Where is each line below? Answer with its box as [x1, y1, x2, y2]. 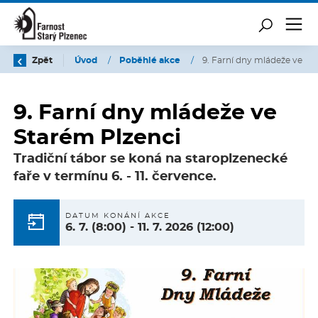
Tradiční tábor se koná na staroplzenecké [13, 153, 287, 166]
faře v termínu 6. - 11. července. [13, 170, 216, 184]
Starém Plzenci [13, 126, 181, 148]
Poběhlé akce [119, 56, 182, 65]
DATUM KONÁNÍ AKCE [65, 212, 171, 220]
